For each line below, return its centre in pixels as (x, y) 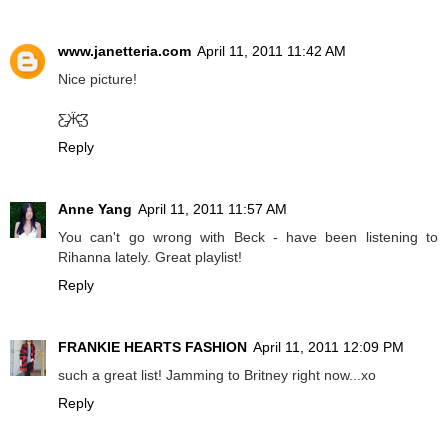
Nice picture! (97, 79)
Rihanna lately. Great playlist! (150, 257)
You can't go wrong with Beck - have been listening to (248, 237)
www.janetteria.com (124, 51)
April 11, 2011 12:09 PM (328, 347)
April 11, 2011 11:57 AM (212, 209)
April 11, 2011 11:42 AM (271, 51)
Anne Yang (95, 209)
